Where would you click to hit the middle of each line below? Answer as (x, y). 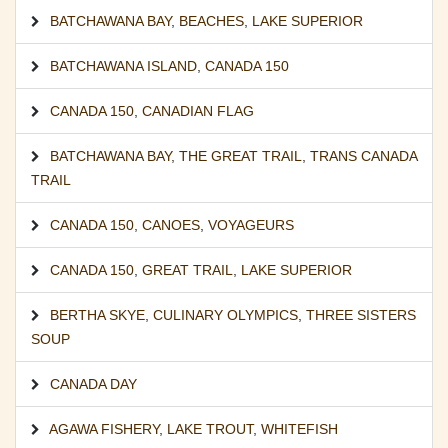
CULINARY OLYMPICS (225, 314)
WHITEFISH (299, 428)
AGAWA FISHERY (104, 428)
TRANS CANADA (363, 155)
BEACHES (211, 20)
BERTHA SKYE (97, 314)
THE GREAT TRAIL (240, 155)
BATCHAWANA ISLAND (123, 65)
